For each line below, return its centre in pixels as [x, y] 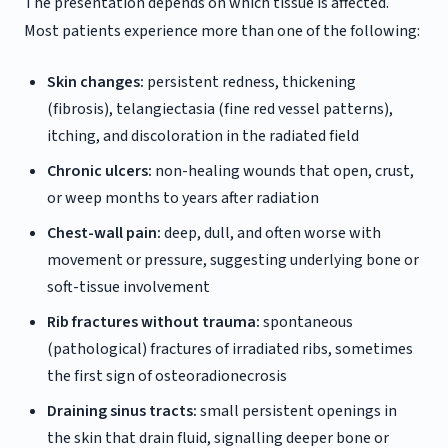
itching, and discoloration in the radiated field [203, 135]
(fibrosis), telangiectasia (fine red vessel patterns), [220, 108]
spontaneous [307, 321]
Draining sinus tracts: [122, 410]
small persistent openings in [297, 410]
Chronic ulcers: [100, 170]
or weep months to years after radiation [183, 197]
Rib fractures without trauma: [154, 321]
